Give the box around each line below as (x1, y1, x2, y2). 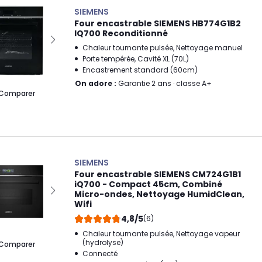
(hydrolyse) (82, 237, 123, 247)
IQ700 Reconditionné (74, 27, 168, 39)
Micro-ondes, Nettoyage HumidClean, (74, 188, 244, 200)
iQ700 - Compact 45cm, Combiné (74, 178, 222, 190)
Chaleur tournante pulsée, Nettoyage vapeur (82, 228, 240, 239)
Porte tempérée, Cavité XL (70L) (82, 53, 189, 64)
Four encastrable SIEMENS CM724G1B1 (74, 168, 241, 180)
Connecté (82, 248, 118, 258)
